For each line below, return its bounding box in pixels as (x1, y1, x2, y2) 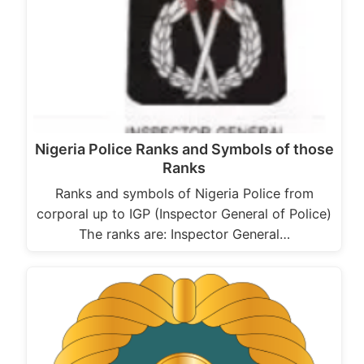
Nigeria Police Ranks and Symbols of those (34, 140, 334, 158)
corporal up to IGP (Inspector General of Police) (37, 205, 331, 222)
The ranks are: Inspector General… (78, 225, 290, 242)
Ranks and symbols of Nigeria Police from (54, 184, 314, 201)
